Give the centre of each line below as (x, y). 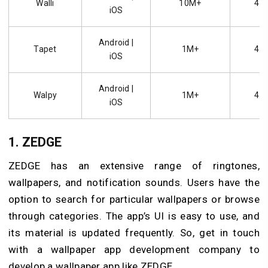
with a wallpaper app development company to (134, 250)
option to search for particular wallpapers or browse (134, 200)
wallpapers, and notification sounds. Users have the (134, 183)
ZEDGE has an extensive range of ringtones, (134, 166)
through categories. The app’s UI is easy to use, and (134, 216)
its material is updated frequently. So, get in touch (134, 233)
